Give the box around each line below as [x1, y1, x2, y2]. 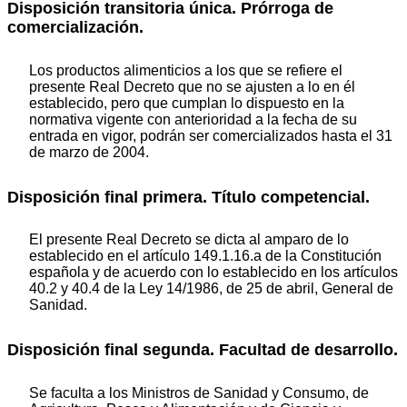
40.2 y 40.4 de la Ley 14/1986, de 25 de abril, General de [29, 281, 393, 297]
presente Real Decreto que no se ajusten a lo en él [29, 78, 355, 94]
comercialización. [7, 18, 144, 37]
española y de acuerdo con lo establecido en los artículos [29, 264, 398, 281]
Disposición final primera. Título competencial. [7, 187, 370, 206]
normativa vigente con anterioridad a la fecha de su [29, 111, 357, 127]
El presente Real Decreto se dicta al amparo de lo [29, 232, 349, 248]
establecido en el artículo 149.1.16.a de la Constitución [29, 248, 382, 264]
